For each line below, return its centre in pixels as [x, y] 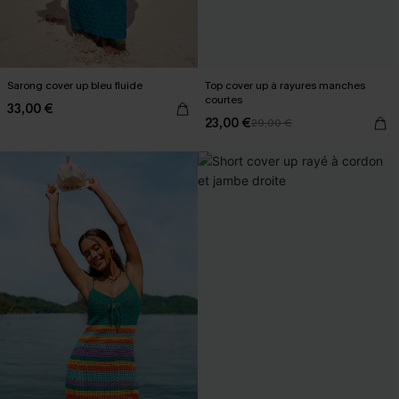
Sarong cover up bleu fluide [75, 85]
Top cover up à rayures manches [285, 85]
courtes [224, 100]
